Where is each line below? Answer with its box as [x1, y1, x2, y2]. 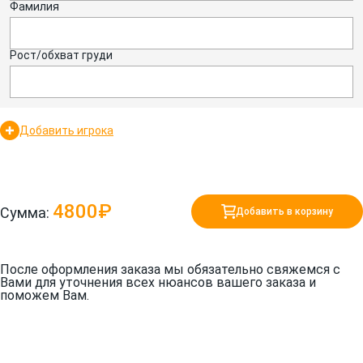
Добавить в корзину [236, 206, 333, 218]
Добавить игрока [19, 124, 113, 138]
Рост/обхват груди [10, 49, 113, 62]
